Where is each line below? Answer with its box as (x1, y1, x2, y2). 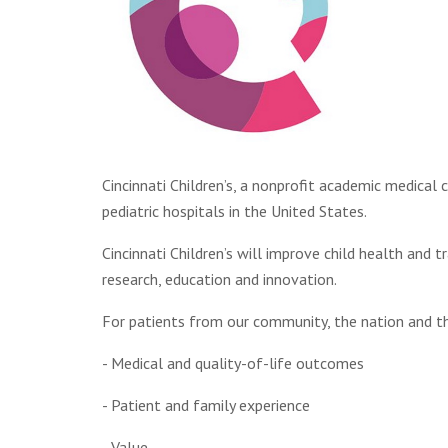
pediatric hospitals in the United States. (102, 200, 367, 221)
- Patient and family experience (102, 394, 310, 415)
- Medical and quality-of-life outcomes (102, 352, 364, 373)
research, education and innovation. (102, 268, 337, 289)
